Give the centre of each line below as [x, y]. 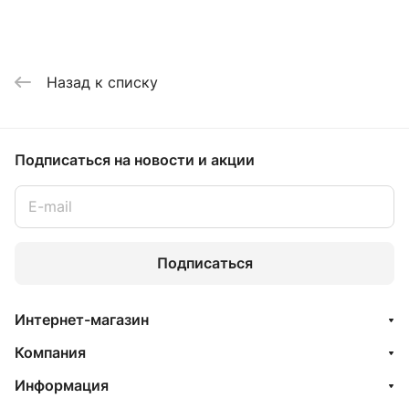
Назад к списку [102, 82]
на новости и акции [184, 159]
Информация [62, 385]
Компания [50, 352]
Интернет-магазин [82, 319]
